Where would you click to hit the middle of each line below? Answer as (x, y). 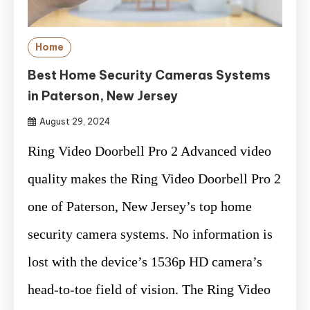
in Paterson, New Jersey (103, 95)
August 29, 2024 (75, 121)
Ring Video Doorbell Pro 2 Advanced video (149, 151)
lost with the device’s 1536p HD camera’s (145, 261)
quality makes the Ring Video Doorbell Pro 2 (154, 178)
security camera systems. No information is (150, 234)
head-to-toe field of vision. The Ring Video (149, 289)
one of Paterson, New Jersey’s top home (140, 206)
